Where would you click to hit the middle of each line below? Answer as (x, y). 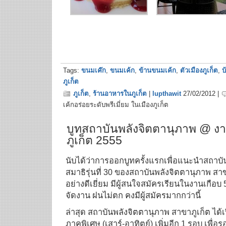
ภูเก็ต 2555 (94, 140)
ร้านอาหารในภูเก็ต (120, 94)
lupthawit (167, 94)
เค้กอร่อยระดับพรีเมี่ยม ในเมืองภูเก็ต (116, 105)
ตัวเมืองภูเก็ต (199, 70)
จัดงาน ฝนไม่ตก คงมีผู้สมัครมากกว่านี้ (133, 195)
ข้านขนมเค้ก (157, 70)
